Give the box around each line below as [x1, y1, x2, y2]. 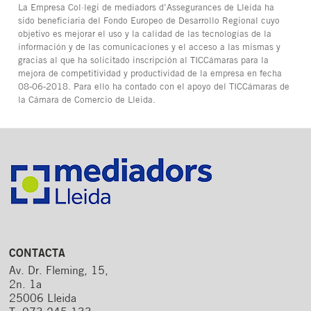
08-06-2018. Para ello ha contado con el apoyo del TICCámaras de [18, 83, 290, 92]
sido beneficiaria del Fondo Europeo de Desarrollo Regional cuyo [18, 17, 280, 26]
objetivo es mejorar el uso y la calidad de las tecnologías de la [18, 30, 272, 40]
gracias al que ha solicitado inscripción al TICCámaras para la [18, 56, 269, 66]
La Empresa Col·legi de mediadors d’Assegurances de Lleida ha [18, 3, 275, 13]
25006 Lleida [9, 294, 77, 305]
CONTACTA [9, 249, 66, 260]
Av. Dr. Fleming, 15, [9, 266, 109, 278]
